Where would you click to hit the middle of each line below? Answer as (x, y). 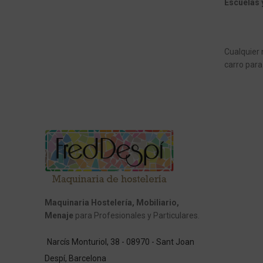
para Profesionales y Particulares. (136, 215)
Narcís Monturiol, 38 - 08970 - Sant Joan (121, 242)
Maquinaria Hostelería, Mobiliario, (112, 202)
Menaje (59, 215)
